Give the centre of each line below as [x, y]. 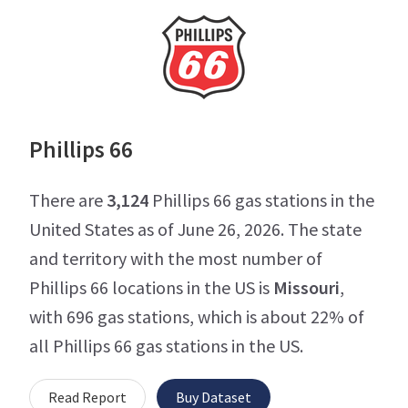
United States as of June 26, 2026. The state [195, 229]
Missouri [306, 287]
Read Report [87, 397]
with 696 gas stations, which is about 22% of [197, 316]
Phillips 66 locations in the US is [151, 287]
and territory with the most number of [176, 258]
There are [68, 199]
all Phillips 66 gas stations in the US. [166, 345]
